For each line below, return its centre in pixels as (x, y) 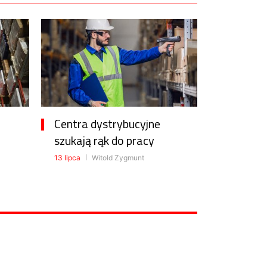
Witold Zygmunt (117, 158)
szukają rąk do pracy (104, 141)
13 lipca (67, 158)
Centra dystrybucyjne (107, 124)
